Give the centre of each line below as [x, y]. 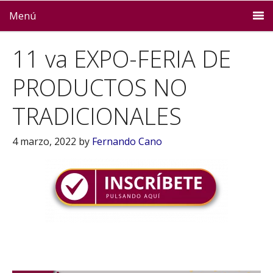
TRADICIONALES [97, 116]
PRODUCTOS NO [100, 87]
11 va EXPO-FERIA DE [122, 58]
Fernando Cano [127, 141]
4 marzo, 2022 [44, 141]
